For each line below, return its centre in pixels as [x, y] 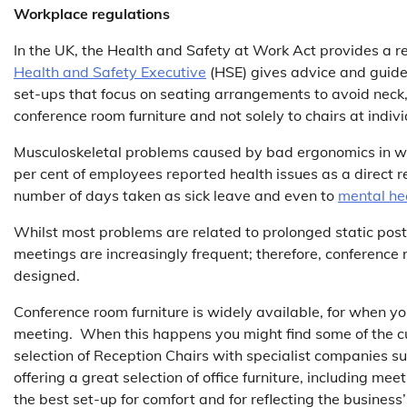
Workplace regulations [92, 14]
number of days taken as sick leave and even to [176, 195]
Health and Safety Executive [110, 72]
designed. [47, 275]
